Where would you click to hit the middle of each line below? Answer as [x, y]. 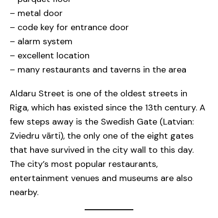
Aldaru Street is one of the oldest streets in [99, 94]
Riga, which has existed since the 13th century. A [108, 108]
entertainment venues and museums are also [101, 178]
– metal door [36, 13]
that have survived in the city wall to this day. [102, 150]
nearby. [24, 192]
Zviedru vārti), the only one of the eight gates [102, 136]
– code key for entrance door [69, 27]
